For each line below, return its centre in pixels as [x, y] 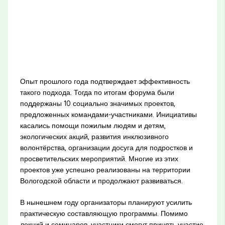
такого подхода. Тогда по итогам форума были [97, 92]
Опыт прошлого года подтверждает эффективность [105, 81]
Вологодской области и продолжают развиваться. [101, 181]
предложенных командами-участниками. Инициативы [108, 114]
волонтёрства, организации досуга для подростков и [106, 147]
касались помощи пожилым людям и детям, [93, 125]
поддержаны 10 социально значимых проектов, [97, 103]
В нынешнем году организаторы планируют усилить [106, 202]
